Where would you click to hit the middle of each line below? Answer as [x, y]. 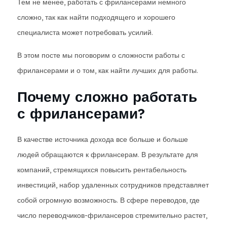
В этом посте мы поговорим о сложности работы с [101, 55]
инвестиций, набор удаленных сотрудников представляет [113, 185]
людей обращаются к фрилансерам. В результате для [108, 155]
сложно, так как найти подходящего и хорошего [96, 17]
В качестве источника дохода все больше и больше [103, 139]
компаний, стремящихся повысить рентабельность [102, 170]
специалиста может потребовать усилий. [85, 32]
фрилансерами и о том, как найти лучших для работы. [108, 70]
